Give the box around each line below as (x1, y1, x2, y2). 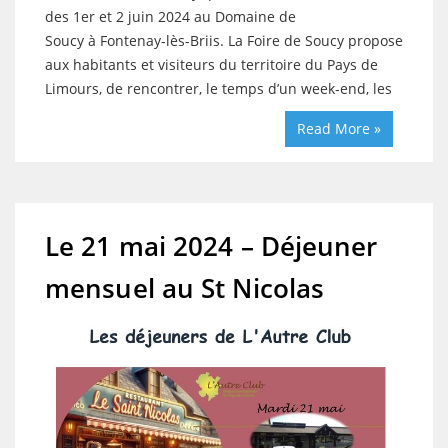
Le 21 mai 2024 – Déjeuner (45, 227, 378, 264)
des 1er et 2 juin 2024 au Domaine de (45, 6, 296, 26)
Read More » (297, 118, 381, 138)
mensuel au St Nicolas (45, 269, 325, 306)
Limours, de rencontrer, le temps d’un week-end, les (45, 78, 392, 98)
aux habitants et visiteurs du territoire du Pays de (45, 54, 378, 74)
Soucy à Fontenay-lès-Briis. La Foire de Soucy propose (45, 30, 403, 50)
